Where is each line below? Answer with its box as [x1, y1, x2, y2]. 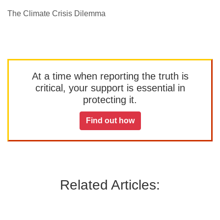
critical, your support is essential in [35, 82, 185, 93]
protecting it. [83, 94, 137, 105]
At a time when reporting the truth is [31, 71, 189, 82]
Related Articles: [60, 177, 160, 192]
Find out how [85, 116, 135, 125]
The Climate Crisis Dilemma [7, 9, 106, 18]
